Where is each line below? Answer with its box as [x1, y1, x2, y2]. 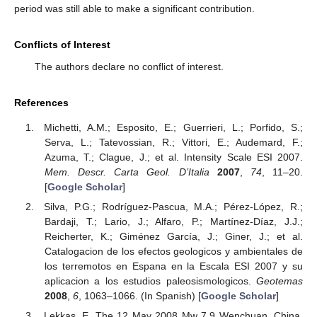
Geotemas [256, 275, 303, 287]
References [14, 97, 69, 109]
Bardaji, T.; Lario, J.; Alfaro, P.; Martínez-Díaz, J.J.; [44, 215, 303, 227]
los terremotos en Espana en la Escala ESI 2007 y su [44, 260, 303, 272]
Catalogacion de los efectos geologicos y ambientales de [44, 245, 303, 257]
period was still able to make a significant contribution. [14, 3, 255, 15]
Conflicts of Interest [14, 39, 110, 51]
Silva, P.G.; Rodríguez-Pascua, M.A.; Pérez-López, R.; [44, 200, 303, 212]
